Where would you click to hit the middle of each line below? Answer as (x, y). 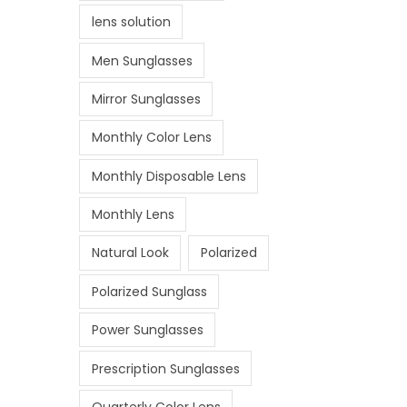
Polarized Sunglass (149, 291)
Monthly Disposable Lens (169, 176)
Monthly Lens (133, 215)
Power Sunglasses (147, 330)
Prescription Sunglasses (165, 368)
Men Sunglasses (142, 60)
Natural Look (130, 253)
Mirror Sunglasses (146, 99)
